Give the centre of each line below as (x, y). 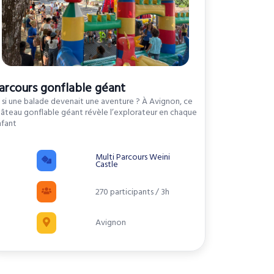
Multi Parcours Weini (132, 157)
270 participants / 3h (132, 192)
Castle (106, 164)
